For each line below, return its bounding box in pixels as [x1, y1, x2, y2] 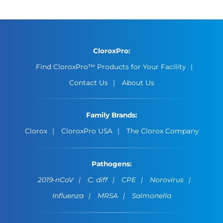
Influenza [52, 191, 84, 200]
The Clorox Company [126, 127, 199, 135]
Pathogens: [91, 159, 132, 168]
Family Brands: [86, 111, 137, 119]
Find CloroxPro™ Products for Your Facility [35, 62, 186, 71]
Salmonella [131, 191, 171, 200]
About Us [121, 78, 154, 87]
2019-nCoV [37, 175, 74, 184]
